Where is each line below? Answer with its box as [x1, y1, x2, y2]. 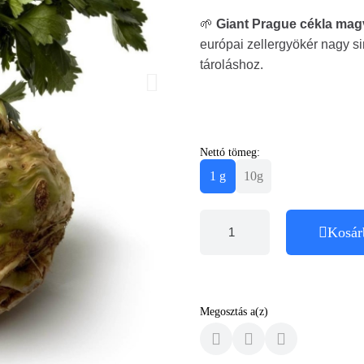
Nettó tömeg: [200, 145, 260, 158]
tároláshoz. [200, 57, 263, 71]
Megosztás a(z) [200, 305, 268, 318]
